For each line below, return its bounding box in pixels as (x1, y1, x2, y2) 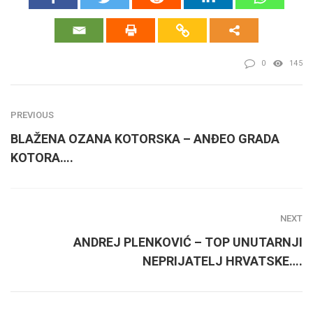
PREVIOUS (10, 110, 54, 121)
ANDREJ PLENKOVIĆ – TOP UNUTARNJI (73, 235, 303, 250)
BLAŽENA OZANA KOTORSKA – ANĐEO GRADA (10, 131, 279, 147)
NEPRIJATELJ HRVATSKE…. (143, 254, 303, 269)
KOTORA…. (10, 150, 73, 166)
